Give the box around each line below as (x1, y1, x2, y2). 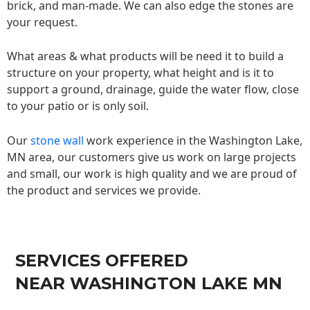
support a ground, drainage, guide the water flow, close (7, 82, 299, 98)
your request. (7, 14, 77, 30)
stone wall (30, 132, 84, 148)
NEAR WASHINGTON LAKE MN (15, 273, 282, 294)
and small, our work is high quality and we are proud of (7, 165, 297, 181)
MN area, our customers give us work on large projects (7, 149, 296, 165)
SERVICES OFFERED (15, 250, 188, 271)
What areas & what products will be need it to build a (7, 48, 284, 64)
